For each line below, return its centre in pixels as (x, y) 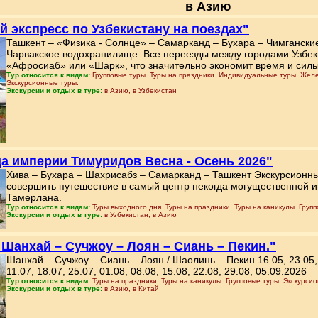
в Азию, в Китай (132, 289)
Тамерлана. (34, 197)
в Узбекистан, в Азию (141, 215)
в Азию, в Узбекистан (141, 91)
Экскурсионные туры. (43, 83)
